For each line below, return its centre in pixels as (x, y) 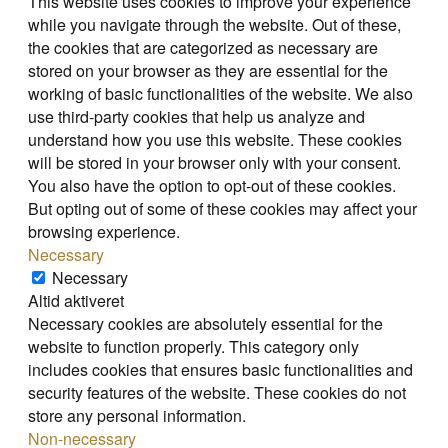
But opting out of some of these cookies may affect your (222, 209)
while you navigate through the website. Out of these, (214, 25)
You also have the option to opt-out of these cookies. (212, 186)
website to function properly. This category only (193, 347)
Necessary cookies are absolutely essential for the (205, 324)
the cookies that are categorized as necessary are (203, 48)
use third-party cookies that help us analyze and (196, 117)
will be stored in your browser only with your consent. (214, 163)
